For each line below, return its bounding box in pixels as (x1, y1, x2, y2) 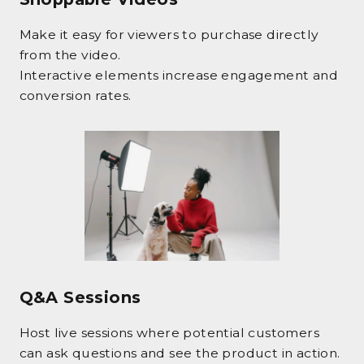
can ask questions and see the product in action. (19, 345, 340, 362)
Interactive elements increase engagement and (19, 67, 338, 83)
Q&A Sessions (19, 288, 141, 308)
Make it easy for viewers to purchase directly (19, 26, 319, 42)
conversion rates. (19, 87, 132, 103)
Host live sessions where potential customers (19, 325, 319, 341)
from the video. (19, 46, 121, 63)
